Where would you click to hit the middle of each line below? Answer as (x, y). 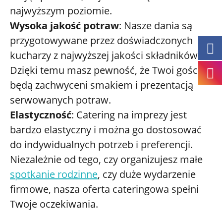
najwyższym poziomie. (61, 11)
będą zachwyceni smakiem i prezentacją (102, 85)
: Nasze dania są (156, 26)
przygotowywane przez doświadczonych (101, 40)
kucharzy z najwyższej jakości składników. (105, 55)
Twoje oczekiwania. (54, 204)
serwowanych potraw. (60, 100)
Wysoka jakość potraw (64, 26)
